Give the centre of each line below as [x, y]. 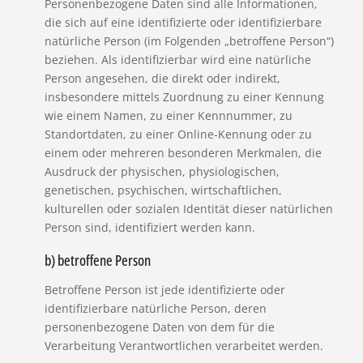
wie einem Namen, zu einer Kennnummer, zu [168, 115]
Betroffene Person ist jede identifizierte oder [164, 290]
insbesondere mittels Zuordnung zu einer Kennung [184, 96]
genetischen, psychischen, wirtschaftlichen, [163, 190]
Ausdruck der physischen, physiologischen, [162, 171]
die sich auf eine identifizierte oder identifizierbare [183, 22]
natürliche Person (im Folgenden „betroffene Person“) [189, 41]
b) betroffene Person [97, 261]
